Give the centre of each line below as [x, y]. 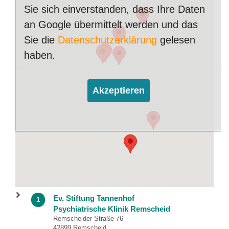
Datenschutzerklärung [107, 40]
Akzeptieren [118, 91]
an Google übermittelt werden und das [111, 25]
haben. [40, 55]
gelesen [176, 40]
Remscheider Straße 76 [88, 219]
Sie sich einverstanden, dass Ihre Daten [114, 9]
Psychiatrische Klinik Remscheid [112, 209]
